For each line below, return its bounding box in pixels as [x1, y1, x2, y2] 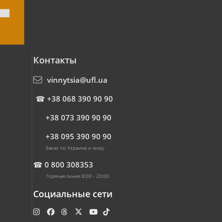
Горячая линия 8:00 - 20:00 [46, 172, 109, 179]
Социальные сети [33, 188, 112, 200]
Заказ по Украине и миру [45, 144, 105, 151]
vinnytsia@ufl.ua [47, 75, 108, 85]
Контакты [33, 54, 77, 66]
